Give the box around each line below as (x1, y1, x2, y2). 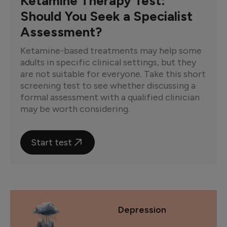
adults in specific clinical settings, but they (20, 57, 196, 68)
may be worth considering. (20, 103, 130, 115)
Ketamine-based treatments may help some (20, 45, 202, 56)
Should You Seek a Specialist (20, 8, 193, 24)
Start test (31, 136, 72, 148)
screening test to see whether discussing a (20, 80, 196, 91)
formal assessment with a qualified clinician (20, 92, 200, 103)
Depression (118, 204, 167, 215)
